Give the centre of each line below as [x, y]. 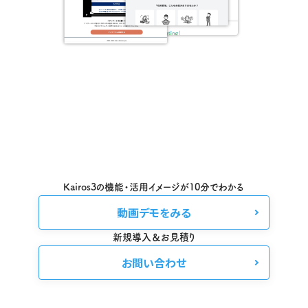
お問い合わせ [154, 263]
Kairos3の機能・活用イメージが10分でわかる [154, 187]
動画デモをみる [154, 213]
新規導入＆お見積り [154, 238]
